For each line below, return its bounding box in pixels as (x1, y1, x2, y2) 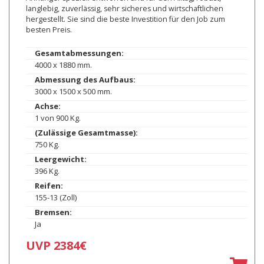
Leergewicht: (34, 154, 87, 165)
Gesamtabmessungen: (34, 48, 124, 59)
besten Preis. (25, 25, 72, 35)
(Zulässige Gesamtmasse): (34, 127, 138, 138)
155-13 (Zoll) (34, 192, 77, 203)
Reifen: (34, 180, 63, 192)
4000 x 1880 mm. (34, 60, 92, 71)
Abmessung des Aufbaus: (34, 74, 136, 85)
